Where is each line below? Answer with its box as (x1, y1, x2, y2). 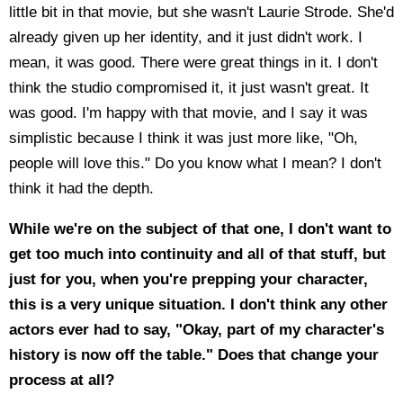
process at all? (9, 372, 114, 389)
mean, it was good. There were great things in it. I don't (9, 54, 378, 71)
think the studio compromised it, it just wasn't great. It (9, 79, 369, 96)
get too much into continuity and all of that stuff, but (9, 246, 386, 263)
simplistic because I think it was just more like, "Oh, (9, 130, 358, 147)
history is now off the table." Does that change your (9, 346, 379, 363)
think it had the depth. (9, 180, 154, 197)
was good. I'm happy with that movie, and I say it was (9, 104, 368, 121)
